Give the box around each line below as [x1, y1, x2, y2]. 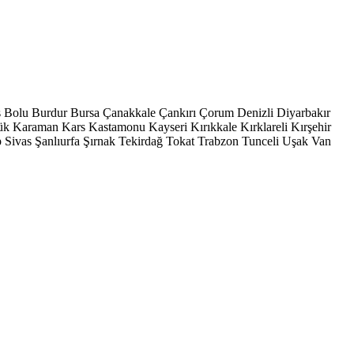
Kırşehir [291, 120, 331, 134]
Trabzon [198, 134, 239, 148]
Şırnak [83, 134, 115, 148]
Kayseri [149, 120, 187, 134]
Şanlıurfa [35, 134, 80, 148]
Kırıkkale [190, 120, 237, 134]
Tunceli [242, 134, 279, 148]
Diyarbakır [277, 106, 330, 119]
